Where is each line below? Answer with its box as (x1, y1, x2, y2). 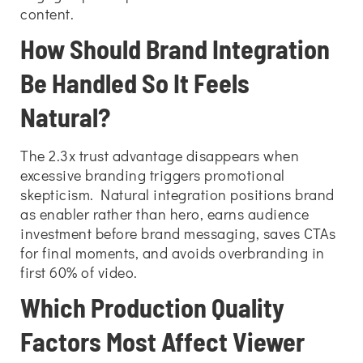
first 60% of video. (20, 263, 138, 282)
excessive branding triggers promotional (20, 165, 285, 185)
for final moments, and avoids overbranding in (20, 243, 325, 263)
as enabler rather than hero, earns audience (20, 204, 310, 224)
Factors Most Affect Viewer (20, 326, 305, 357)
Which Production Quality (20, 292, 284, 322)
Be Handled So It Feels (20, 67, 250, 98)
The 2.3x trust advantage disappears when (20, 146, 299, 165)
